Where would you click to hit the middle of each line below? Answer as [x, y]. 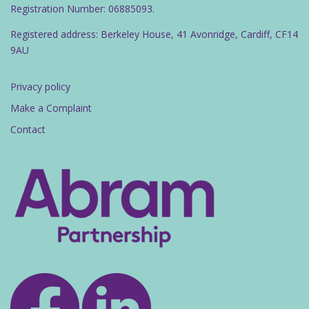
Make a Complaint [51, 108]
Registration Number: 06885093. [82, 9]
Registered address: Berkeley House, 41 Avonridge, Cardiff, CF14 [154, 34]
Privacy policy [40, 86]
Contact [28, 129]
